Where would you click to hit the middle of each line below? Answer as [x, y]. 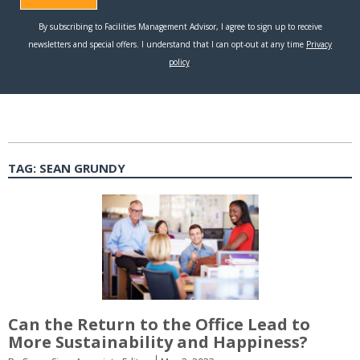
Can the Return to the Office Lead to [159, 324]
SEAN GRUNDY [82, 168]
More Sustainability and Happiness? [158, 342]
